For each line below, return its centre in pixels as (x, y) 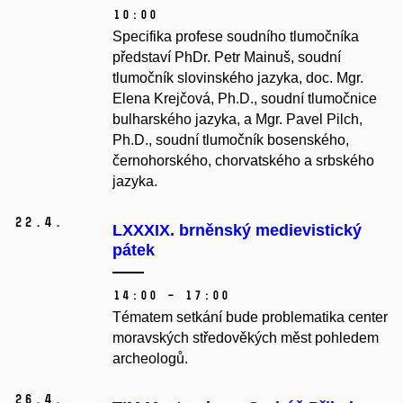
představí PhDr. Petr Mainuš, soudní (227, 58)
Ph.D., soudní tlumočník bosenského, (231, 140)
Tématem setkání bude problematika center (250, 318)
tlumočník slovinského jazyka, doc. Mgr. (238, 78)
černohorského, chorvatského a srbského (243, 161)
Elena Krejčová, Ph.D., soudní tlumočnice (245, 99)
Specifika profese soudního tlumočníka (236, 37)
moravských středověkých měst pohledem (246, 338)
